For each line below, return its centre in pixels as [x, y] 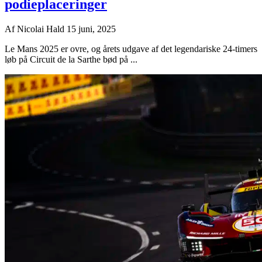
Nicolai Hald [42, 29]
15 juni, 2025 [91, 29]
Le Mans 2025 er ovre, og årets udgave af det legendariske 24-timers [131, 49]
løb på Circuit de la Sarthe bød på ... [71, 59]
